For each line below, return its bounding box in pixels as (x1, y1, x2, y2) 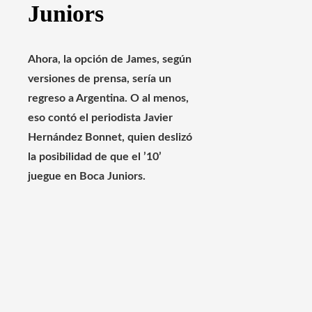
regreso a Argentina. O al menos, (28, 92, 189, 104)
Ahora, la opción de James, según (28, 53, 192, 65)
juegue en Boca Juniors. (28, 170, 146, 182)
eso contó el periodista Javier (28, 111, 173, 123)
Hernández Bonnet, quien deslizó (28, 131, 192, 143)
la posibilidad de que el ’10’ (28, 150, 162, 162)
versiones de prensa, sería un (28, 72, 171, 84)
